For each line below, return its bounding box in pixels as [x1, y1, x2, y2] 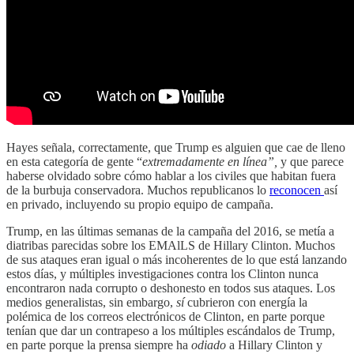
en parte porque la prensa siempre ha [6, 337, 191, 352]
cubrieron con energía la [187, 295, 307, 309]
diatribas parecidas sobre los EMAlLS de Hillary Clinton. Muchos [6, 238, 335, 252]
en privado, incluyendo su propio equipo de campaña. [6, 197, 273, 211]
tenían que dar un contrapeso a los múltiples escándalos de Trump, [6, 323, 335, 337]
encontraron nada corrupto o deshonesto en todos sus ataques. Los [6, 281, 335, 295]
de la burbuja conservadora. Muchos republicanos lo [6, 183, 269, 197]
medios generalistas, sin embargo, [6, 295, 176, 309]
